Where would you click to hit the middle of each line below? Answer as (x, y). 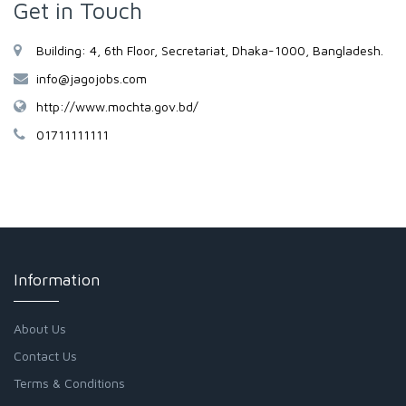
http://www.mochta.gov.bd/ (117, 106)
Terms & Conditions (69, 383)
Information (57, 280)
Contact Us (45, 356)
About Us (40, 329)
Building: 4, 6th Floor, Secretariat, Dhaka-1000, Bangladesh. (210, 50)
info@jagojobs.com (92, 78)
